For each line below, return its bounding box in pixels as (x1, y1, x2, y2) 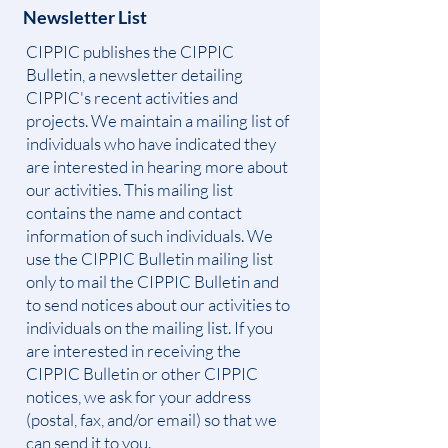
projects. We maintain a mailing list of (26, 110, 289, 131)
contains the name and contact (26, 202, 242, 223)
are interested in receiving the (26, 340, 241, 361)
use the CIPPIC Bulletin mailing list (26, 248, 273, 269)
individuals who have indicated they (26, 133, 276, 154)
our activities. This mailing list (26, 179, 233, 200)
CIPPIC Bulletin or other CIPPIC (26, 363, 258, 384)
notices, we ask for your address (26, 386, 251, 407)
